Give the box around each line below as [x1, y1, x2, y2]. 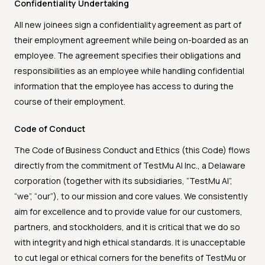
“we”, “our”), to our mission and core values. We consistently [14, 190, 247, 202]
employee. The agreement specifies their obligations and [14, 50, 241, 62]
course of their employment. [14, 96, 125, 108]
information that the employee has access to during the [14, 80, 234, 92]
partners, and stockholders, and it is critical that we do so [14, 221, 240, 233]
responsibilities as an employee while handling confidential [14, 65, 244, 77]
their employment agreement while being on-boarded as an [14, 34, 248, 46]
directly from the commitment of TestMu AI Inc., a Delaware [14, 160, 245, 172]
